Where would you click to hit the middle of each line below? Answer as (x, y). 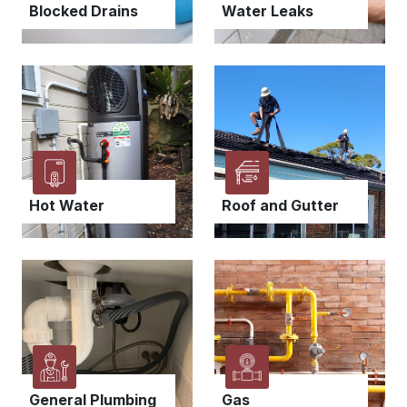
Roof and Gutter (280, 206)
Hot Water (67, 206)
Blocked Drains (84, 11)
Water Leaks (268, 11)
